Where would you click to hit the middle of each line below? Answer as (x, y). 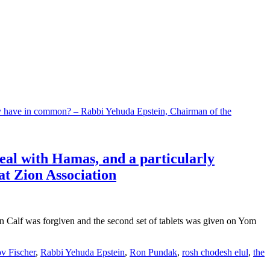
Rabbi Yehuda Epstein (83, 252)
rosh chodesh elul (215, 252)
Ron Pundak (153, 252)
